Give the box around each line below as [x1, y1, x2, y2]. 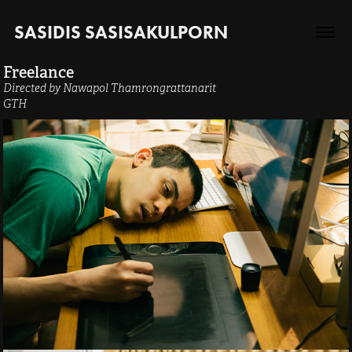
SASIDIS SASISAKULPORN [13, 21, 228, 43]
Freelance [3, 62, 75, 82]
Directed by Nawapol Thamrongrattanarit [3, 81, 217, 95]
